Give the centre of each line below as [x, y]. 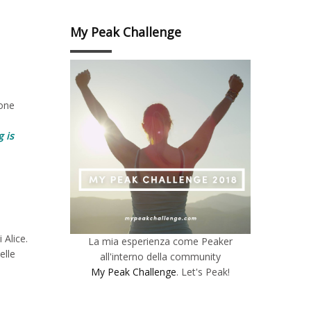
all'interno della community [160, 257]
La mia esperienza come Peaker [160, 242]
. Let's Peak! [203, 272]
